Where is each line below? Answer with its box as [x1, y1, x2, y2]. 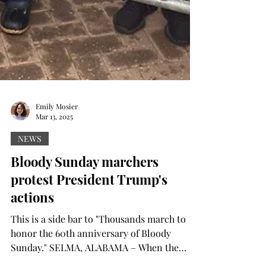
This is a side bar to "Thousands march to [11, 239, 96, 251]
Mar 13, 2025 [36, 138, 73, 147]
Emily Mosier [36, 127, 78, 137]
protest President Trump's [11, 197, 167, 214]
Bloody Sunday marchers [11, 179, 159, 197]
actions [11, 214, 54, 232]
